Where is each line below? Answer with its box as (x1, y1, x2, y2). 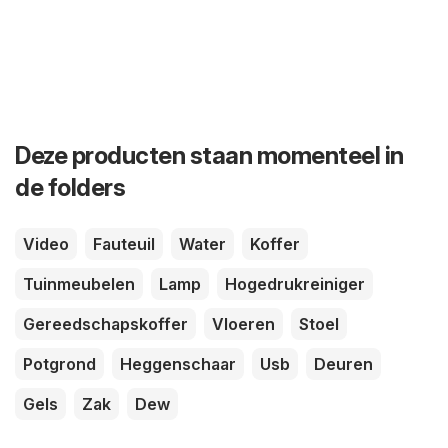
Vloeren (212, 314, 275, 334)
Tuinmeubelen (23, 274, 135, 294)
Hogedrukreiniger (225, 274, 365, 294)
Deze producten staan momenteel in (15, 141, 404, 170)
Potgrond (23, 354, 96, 374)
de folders (15, 173, 125, 202)
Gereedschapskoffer (23, 314, 188, 334)
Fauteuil (93, 234, 155, 254)
